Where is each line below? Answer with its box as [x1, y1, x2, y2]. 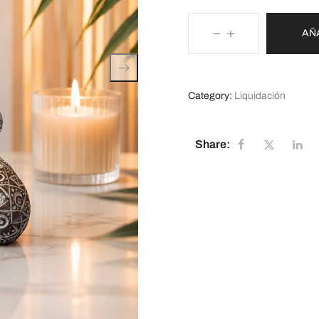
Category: [188, 90, 232, 101]
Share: [195, 137, 230, 150]
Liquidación [234, 90, 286, 101]
